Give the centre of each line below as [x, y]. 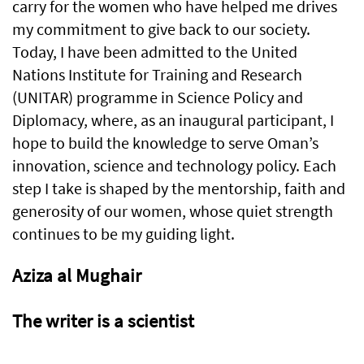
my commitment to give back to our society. [161, 29]
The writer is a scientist [103, 321]
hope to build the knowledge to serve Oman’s [165, 143]
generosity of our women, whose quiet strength [173, 211]
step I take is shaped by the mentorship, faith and [179, 188]
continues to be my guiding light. [123, 234]
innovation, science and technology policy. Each [174, 165]
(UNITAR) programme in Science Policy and [158, 97]
